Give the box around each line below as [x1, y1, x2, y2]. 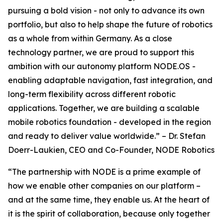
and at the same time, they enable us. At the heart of [8, 195, 210, 205]
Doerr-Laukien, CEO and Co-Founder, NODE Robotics [8, 145, 215, 155]
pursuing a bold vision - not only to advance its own [8, 5, 205, 16]
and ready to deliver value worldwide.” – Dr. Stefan [8, 131, 206, 141]
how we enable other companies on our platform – [8, 181, 201, 191]
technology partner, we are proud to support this [8, 47, 194, 58]
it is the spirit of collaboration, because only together [8, 209, 210, 219]
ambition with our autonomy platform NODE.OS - [8, 61, 196, 72]
